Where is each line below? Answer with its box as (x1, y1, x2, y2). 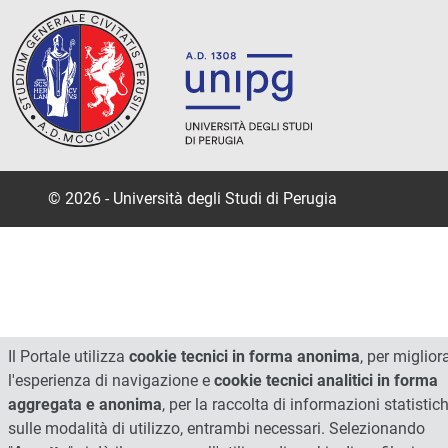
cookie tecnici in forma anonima (129, 347, 360, 366)
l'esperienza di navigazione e (8, 371, 214, 390)
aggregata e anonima (8, 395, 162, 414)
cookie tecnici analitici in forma (214, 371, 438, 390)
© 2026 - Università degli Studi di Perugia (48, 188, 337, 208)
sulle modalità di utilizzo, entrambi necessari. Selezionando (8, 419, 425, 438)
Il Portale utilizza (8, 347, 129, 366)
